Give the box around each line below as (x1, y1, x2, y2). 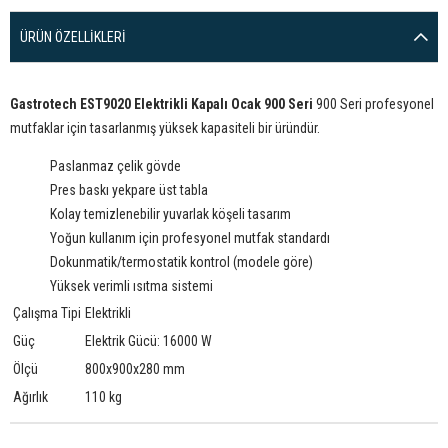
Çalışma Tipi (13, 305, 81, 321)
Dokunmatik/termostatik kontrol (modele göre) (50, 254, 313, 270)
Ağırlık (13, 389, 48, 405)
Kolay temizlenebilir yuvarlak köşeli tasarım (50, 206, 291, 222)
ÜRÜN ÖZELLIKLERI (20, 29, 126, 45)
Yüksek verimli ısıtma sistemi (50, 278, 213, 294)
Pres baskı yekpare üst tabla (50, 182, 208, 198)
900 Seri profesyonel (313, 96, 434, 112)
